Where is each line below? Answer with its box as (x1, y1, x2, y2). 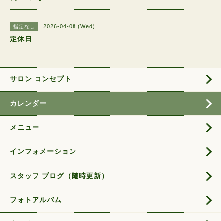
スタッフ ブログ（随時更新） (10, 172, 109, 180)
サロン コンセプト (10, 75, 72, 83)
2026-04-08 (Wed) (43, 23, 95, 29)
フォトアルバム (10, 196, 62, 204)
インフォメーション (10, 147, 76, 155)
